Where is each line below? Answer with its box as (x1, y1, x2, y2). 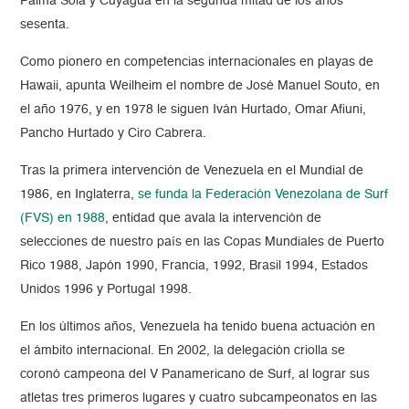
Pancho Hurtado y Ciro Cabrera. (20, 127, 207, 141)
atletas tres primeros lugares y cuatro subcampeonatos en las (20, 392, 378, 405)
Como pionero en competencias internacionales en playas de (20, 56, 374, 69)
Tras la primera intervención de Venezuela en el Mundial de (20, 164, 364, 178)
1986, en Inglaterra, (20, 188, 139, 202)
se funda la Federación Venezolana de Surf (138, 188, 389, 202)
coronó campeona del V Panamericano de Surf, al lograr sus (20, 368, 371, 382)
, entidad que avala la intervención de (105, 212, 322, 225)
